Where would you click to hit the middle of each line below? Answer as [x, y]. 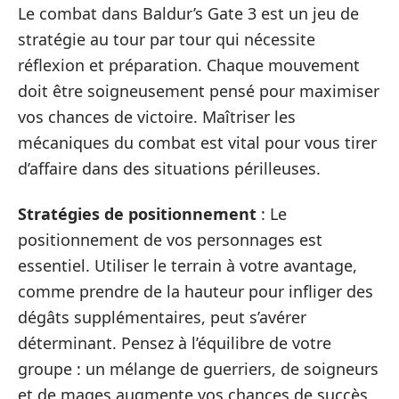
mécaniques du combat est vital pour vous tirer [197, 142]
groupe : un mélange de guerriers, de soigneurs [198, 369]
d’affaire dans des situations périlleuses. [169, 168]
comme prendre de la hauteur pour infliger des [195, 291]
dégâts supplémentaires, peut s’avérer [162, 317]
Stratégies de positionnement [137, 214]
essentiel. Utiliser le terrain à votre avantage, [187, 265]
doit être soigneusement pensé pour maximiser [199, 90]
